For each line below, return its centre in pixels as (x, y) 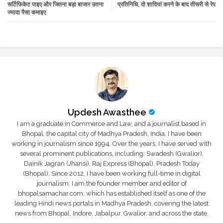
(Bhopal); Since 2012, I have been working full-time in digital (111, 173)
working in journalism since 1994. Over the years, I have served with (111, 143)
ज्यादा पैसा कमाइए (27, 12)
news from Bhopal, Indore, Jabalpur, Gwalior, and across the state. (111, 213)
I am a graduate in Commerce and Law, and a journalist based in (111, 123)
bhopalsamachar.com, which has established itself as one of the (111, 193)
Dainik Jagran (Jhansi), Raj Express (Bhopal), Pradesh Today (111, 163)
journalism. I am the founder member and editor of (111, 183)
